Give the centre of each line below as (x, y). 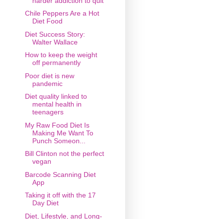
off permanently (56, 63)
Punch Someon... (59, 141)
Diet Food (47, 21)
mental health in (57, 104)
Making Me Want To (63, 133)
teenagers (48, 112)
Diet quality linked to (56, 97)
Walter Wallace (55, 42)
